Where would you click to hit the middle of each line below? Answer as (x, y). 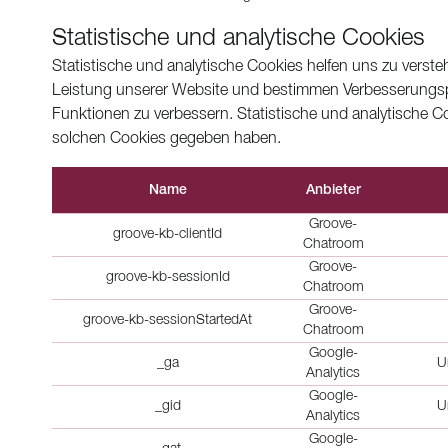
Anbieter (333, 190)
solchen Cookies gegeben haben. (166, 139)
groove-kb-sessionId (167, 277)
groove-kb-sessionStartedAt (167, 320)
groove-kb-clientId (167, 234)
